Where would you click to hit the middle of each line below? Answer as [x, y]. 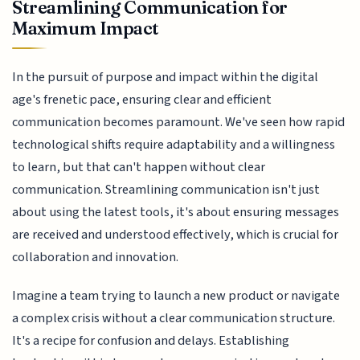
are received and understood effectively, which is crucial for [176, 234]
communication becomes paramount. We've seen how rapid [179, 122]
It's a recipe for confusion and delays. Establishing [151, 341]
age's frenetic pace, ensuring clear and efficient [142, 99]
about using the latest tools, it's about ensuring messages [176, 212]
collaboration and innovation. [96, 257]
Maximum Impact [86, 29]
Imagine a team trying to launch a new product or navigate [176, 296]
